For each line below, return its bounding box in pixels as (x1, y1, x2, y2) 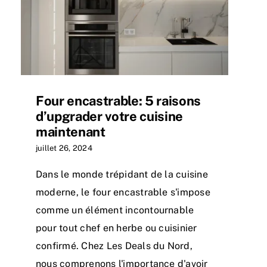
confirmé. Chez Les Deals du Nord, (36, 240, 193, 252)
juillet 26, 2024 (36, 144, 92, 153)
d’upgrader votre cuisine (36, 108, 184, 125)
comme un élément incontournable (36, 204, 194, 216)
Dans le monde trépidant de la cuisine (36, 169, 208, 181)
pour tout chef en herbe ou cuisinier (36, 222, 197, 234)
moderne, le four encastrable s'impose (36, 187, 210, 198)
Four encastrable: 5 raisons (36, 93, 201, 109)
